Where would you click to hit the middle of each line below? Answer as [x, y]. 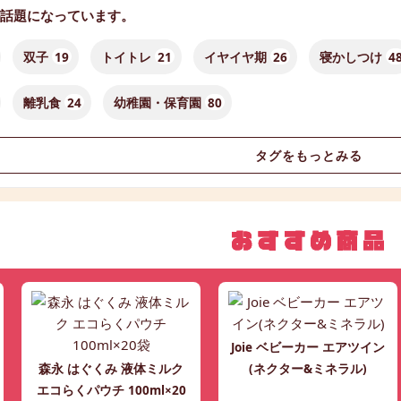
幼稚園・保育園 [157, 103]
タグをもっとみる [308, 156]
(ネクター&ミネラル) [308, 369]
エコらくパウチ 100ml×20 [111, 391]
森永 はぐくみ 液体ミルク [111, 369]
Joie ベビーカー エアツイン [308, 348]
